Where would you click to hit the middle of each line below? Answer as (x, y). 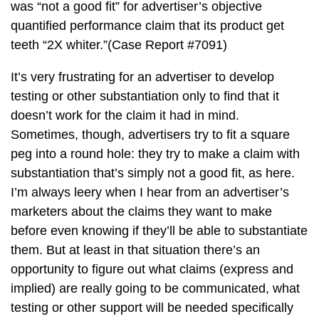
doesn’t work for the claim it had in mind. (125, 115)
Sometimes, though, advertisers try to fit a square (150, 135)
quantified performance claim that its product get (147, 26)
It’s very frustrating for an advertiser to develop (142, 77)
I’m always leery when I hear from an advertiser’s (150, 192)
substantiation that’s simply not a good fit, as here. (153, 173)
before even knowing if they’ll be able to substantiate (159, 231)
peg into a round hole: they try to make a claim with (155, 154)
